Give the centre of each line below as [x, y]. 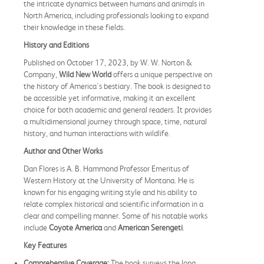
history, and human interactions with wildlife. [97, 133]
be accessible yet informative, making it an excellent [110, 98]
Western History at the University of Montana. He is [109, 180]
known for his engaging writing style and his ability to [110, 192]
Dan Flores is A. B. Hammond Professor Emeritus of [106, 168]
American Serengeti [150, 227]
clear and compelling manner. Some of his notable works [115, 215]
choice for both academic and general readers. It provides [118, 109]
